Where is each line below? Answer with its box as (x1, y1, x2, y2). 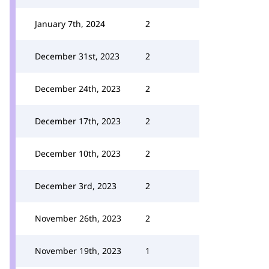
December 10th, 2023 (35, 148, 121, 159)
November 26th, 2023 (35, 213, 121, 224)
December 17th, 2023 (35, 115, 121, 127)
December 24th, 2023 (35, 83, 121, 94)
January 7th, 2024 (35, 18, 105, 29)
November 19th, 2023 (35, 245, 121, 256)
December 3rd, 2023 (35, 180, 116, 192)
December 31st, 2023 (35, 50, 119, 62)
